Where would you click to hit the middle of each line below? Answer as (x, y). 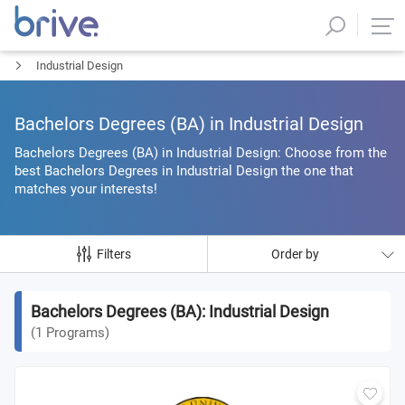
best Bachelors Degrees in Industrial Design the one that (184, 171)
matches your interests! (86, 189)
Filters (113, 254)
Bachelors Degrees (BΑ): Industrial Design (180, 311)
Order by (295, 254)
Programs (75, 333)
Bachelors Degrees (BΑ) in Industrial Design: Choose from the (201, 153)
